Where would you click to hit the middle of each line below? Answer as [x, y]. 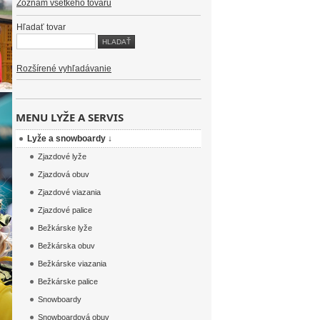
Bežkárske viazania [72, 264]
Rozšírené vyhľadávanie [64, 69]
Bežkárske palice [68, 281]
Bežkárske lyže [65, 228]
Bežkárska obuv [66, 246]
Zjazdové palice [65, 210]
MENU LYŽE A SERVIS [70, 117]
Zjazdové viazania [69, 192]
